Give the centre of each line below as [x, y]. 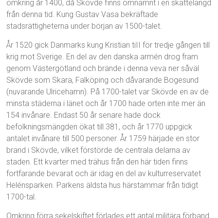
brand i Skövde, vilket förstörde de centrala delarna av [99, 150]
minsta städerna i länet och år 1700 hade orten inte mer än [106, 103]
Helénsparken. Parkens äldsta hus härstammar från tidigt [102, 185]
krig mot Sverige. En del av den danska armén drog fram [102, 56]
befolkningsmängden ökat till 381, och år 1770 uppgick [100, 127]
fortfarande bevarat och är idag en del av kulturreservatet [104, 173]
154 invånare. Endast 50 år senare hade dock [84, 115]
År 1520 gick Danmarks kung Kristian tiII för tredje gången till [108, 45]
